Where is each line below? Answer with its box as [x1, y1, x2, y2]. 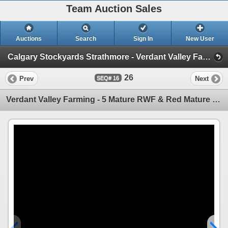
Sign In [133, 35, 153, 42]
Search [75, 35, 96, 42]
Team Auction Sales [66, 3, 162, 14]
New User [185, 35, 214, 42]
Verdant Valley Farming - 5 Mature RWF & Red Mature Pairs [212, 95, 220, 104]
